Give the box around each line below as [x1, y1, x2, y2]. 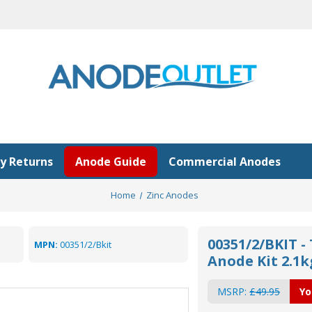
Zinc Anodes [146, 189, 199, 201]
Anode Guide [75, 153, 146, 169]
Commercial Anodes [169, 153, 281, 169]
